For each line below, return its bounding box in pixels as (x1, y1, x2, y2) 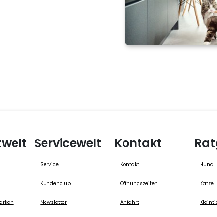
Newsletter (40, 198, 67, 206)
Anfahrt (120, 198, 139, 206)
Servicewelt (34, 135, 102, 151)
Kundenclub (40, 179, 71, 187)
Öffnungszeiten (120, 179, 158, 187)
